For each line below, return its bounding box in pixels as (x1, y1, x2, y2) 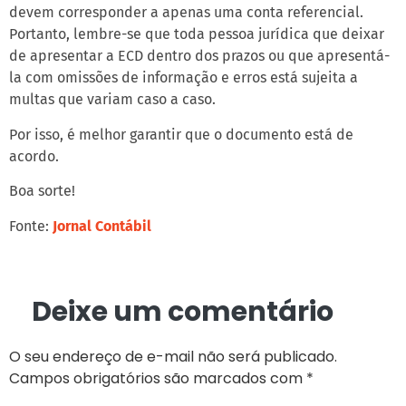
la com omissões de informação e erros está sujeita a (9, 69, 358, 87)
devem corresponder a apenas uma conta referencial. (9, 4, 363, 22)
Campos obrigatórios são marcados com (9, 367, 306, 389)
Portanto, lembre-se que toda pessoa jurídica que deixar (9, 25, 384, 43)
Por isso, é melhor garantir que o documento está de (9, 125, 353, 143)
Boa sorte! (9, 182, 75, 200)
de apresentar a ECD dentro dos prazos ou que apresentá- (9, 47, 390, 65)
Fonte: (9, 217, 53, 235)
